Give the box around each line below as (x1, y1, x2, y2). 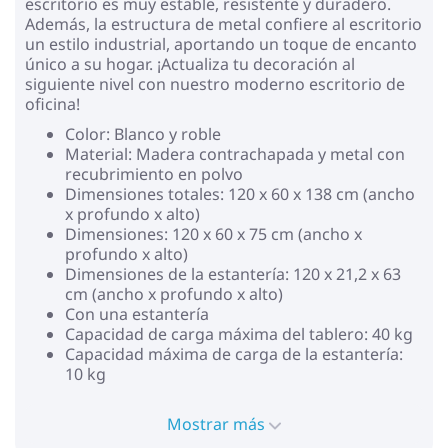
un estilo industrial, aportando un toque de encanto (25, 32, 417, 55)
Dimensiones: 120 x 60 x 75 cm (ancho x (65, 222, 362, 245)
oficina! (25, 92, 80, 115)
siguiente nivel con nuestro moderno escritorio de (25, 72, 405, 95)
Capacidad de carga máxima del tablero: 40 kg (65, 322, 413, 345)
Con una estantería (65, 302, 209, 325)
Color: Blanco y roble (65, 122, 221, 145)
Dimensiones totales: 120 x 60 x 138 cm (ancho (65, 182, 415, 205)
